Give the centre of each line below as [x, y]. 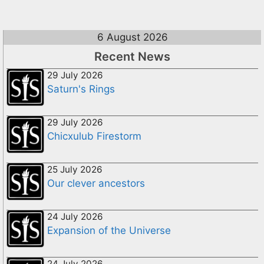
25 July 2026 [75, 169]
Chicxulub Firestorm [94, 136]
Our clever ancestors [96, 183]
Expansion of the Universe [109, 230]
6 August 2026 [132, 37]
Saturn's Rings [81, 89]
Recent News [132, 56]
